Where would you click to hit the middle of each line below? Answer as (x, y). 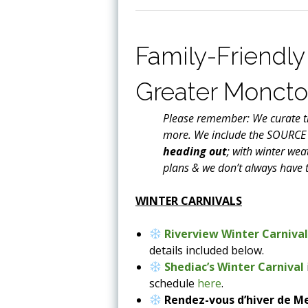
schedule (173, 283)
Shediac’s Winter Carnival (234, 266)
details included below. (207, 250)
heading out (195, 151)
